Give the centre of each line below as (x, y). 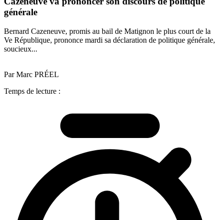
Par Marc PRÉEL (31, 74)
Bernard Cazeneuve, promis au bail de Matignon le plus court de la (107, 31)
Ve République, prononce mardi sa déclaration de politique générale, (110, 40)
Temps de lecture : (32, 91)
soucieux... (21, 49)
